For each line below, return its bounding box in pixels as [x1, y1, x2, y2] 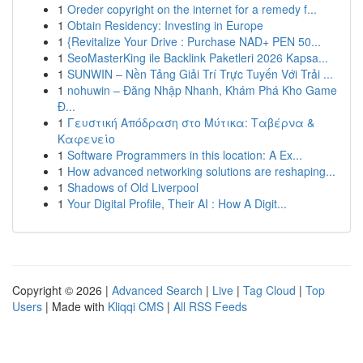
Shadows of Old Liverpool [67, 179, 199, 195]
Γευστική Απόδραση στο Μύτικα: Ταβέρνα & [67, 114, 314, 130]
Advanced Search [112, 282, 203, 298]
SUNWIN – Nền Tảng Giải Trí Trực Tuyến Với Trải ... [67, 66, 333, 82]
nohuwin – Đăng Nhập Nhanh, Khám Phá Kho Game [67, 82, 337, 98]
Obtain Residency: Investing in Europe [67, 17, 263, 33]
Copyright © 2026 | [12, 282, 112, 298]
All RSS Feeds [173, 298, 247, 314]
